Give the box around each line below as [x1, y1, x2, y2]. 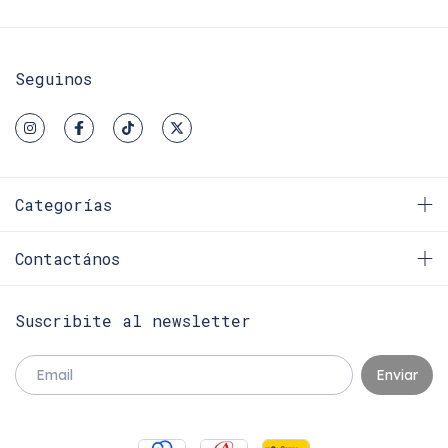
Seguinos [15, 67, 92, 89]
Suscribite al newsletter [15, 309, 251, 331]
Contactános [15, 247, 120, 269]
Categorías [15, 193, 112, 215]
